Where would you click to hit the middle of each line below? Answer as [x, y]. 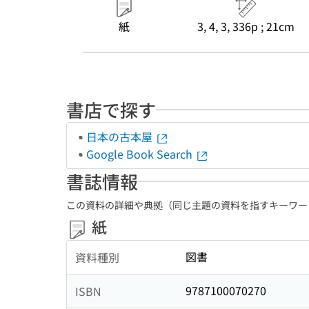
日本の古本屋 [121, 137]
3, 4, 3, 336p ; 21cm [246, 26]
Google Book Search [141, 154]
